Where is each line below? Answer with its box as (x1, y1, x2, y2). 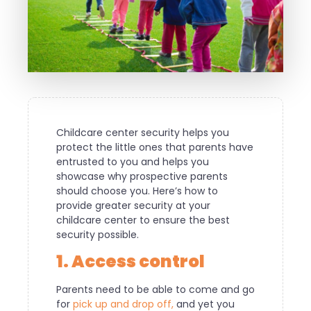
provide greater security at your (56, 198, 210, 212)
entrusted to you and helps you (56, 154, 209, 169)
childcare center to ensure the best (56, 212, 230, 227)
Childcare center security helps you (56, 125, 229, 140)
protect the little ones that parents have (56, 140, 253, 154)
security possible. (56, 227, 139, 242)
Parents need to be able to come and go (56, 282, 255, 296)
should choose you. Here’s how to (56, 183, 218, 198)
